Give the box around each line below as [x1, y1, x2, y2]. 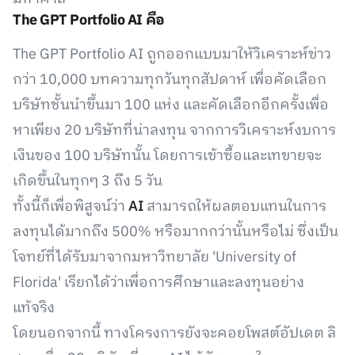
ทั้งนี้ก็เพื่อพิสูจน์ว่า [13, 195, 128, 219]
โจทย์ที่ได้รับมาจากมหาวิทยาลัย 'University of [13, 246, 296, 269]
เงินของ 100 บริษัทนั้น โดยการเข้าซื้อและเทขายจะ [13, 144, 322, 168]
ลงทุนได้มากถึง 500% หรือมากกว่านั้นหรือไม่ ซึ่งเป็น [13, 220, 338, 244]
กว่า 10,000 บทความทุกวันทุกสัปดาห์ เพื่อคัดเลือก [13, 68, 326, 92]
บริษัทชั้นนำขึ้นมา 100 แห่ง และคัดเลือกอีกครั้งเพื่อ [13, 94, 329, 117]
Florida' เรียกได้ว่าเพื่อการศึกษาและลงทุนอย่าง [13, 271, 304, 295]
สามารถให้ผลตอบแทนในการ [143, 195, 326, 219]
